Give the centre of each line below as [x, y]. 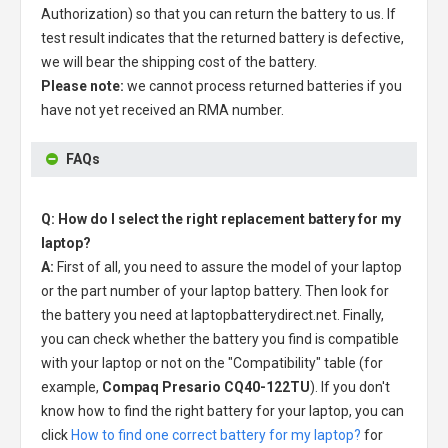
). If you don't [350, 386]
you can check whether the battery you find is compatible [220, 338]
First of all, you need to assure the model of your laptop [229, 266]
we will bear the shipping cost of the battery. [179, 61]
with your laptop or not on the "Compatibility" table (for [212, 362]
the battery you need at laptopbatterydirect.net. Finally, [212, 314]
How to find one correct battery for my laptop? [216, 434]
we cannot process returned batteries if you [263, 85]
